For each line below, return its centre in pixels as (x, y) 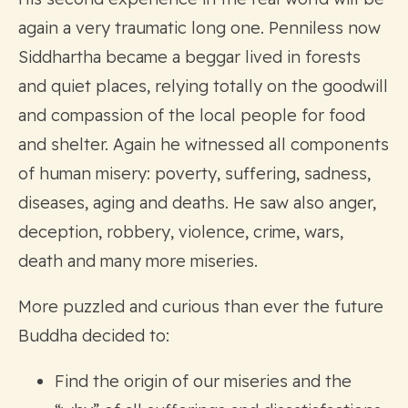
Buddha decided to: (94, 335)
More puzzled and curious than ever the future (201, 306)
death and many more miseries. (138, 260)
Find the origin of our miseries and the (203, 381)
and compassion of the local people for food (192, 115)
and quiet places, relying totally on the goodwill (203, 86)
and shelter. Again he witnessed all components (204, 144)
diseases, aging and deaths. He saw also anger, (197, 202)
